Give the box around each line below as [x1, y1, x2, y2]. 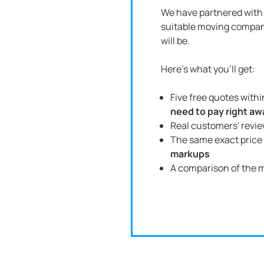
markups [170, 147, 210, 160]
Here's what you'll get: [161, 62, 255, 75]
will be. [161, 34, 190, 47]
